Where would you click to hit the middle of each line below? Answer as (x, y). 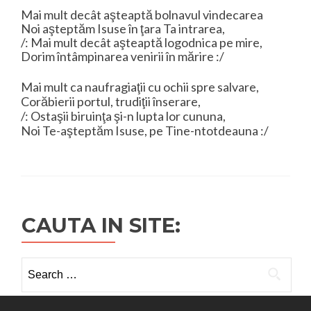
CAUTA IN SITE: (101, 225)
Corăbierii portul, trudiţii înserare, (111, 101)
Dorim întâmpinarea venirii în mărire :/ (123, 56)
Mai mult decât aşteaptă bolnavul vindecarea (142, 15)
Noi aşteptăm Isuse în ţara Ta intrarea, (123, 28)
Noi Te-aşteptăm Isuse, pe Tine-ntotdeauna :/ (145, 131)
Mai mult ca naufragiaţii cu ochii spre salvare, (140, 87)
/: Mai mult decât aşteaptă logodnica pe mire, (142, 42)
